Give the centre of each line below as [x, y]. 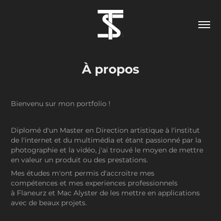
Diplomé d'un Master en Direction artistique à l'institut [106, 130]
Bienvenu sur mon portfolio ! [62, 104]
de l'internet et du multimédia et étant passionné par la [106, 140]
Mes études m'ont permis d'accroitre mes [83, 173]
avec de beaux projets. [49, 203]
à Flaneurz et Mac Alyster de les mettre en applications [106, 193]
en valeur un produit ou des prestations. [80, 160]
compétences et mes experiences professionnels [94, 183]
